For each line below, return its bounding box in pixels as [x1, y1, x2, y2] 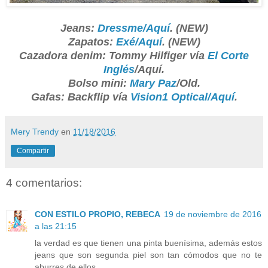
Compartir [17, 147, 49, 156]
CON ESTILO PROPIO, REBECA [35, 209, 160, 219]
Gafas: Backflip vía [31, 91, 130, 103]
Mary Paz [129, 77, 176, 90]
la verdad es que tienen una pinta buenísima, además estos [35, 237, 262, 248]
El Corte [208, 50, 249, 62]
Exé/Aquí [115, 36, 162, 48]
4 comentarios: [6, 176, 82, 190]
